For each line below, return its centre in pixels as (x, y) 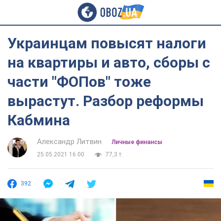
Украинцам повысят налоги (107, 43)
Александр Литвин (69, 142)
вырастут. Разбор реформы (106, 101)
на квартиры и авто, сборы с (109, 62)
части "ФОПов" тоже (79, 82)
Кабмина (39, 120)
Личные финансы (137, 142)
